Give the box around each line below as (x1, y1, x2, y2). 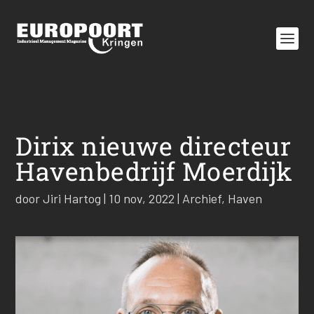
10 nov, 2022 (109, 191, 175, 206)
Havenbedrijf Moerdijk (15, 154, 293, 188)
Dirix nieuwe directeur (15, 129, 292, 163)
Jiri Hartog (43, 191, 102, 206)
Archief (182, 191, 222, 206)
